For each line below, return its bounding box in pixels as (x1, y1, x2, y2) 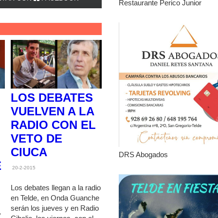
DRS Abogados (119, 150, 168, 159)
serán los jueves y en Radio (10, 204, 99, 213)
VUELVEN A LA (10, 104, 94, 118)
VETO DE (10, 131, 62, 145)
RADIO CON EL (10, 118, 96, 131)
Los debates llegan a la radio (10, 183, 101, 192)
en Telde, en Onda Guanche (10, 194, 99, 202)
